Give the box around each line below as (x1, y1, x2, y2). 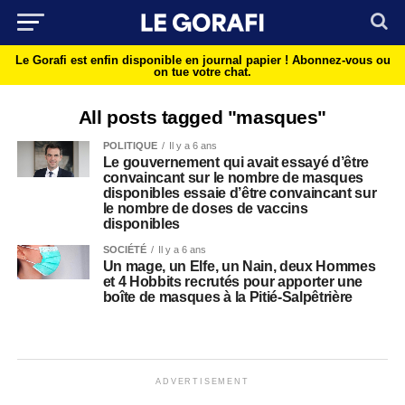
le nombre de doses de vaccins (102, 201, 308, 216)
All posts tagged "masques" (78, 107, 327, 127)
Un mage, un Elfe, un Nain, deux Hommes (102, 259, 376, 274)
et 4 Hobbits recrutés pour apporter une (102, 274, 363, 289)
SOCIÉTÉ (102, 244, 146, 255)
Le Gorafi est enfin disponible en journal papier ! (14, 53, 292, 67)
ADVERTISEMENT (155, 377, 250, 386)
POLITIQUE (102, 140, 157, 151)
